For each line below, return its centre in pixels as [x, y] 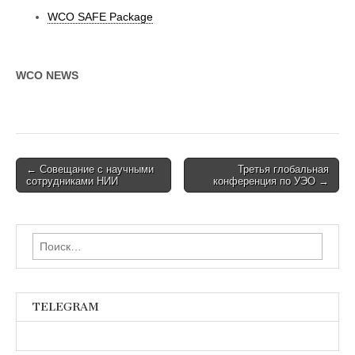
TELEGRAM [66, 307]
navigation [51, 188]
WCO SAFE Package [100, 16]
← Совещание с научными [90, 169]
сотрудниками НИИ [72, 181]
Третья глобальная [283, 169]
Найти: [49, 240]
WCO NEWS [49, 75]
